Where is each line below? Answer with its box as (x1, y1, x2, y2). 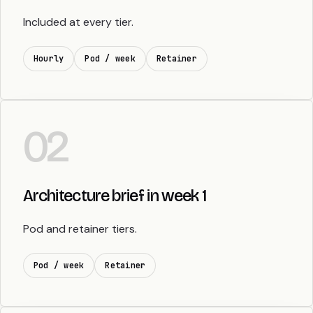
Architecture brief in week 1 (23, 186, 207, 206)
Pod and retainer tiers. (23, 221, 137, 237)
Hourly (34, 53, 64, 65)
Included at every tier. (23, 15, 133, 30)
